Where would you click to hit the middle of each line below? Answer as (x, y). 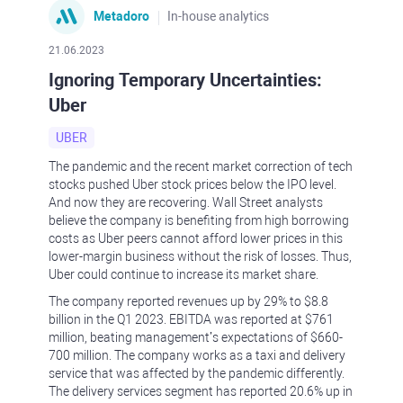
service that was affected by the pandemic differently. (197, 373)
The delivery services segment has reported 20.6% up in (201, 391)
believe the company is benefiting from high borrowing (199, 220)
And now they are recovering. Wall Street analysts (186, 202)
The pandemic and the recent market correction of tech (201, 166)
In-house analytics (218, 16)
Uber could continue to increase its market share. (184, 274)
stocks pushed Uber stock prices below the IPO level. (193, 184)
